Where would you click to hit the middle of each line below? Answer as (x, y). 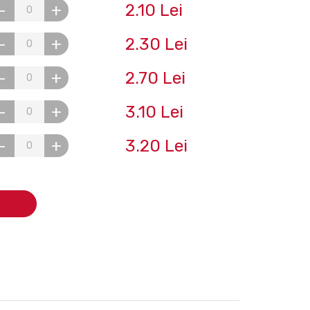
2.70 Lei (155, 78)
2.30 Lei (156, 44)
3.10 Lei (154, 112)
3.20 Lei (156, 146)
